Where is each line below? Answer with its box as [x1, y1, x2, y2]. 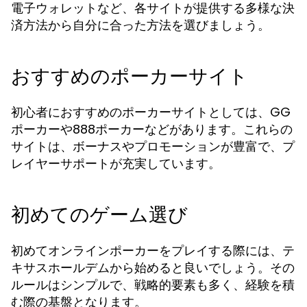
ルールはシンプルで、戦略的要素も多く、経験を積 [11, 276, 295, 293]
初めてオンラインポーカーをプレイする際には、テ [11, 242, 295, 259]
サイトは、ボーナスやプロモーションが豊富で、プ [11, 138, 295, 155]
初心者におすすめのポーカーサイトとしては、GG [11, 103, 291, 121]
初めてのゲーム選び [11, 201, 188, 228]
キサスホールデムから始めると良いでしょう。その [11, 259, 295, 276]
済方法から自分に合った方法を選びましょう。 [11, 16, 270, 34]
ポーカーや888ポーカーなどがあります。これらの [11, 121, 293, 138]
